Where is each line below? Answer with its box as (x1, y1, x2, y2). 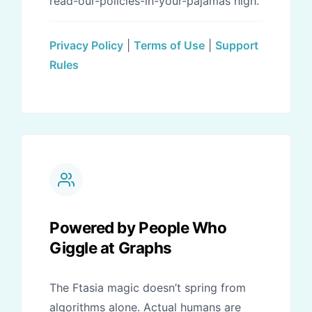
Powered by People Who (49, 218, 227, 237)
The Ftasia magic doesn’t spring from (49, 281, 246, 295)
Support (215, 38, 258, 53)
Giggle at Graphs (49, 238, 172, 258)
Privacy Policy (49, 38, 123, 53)
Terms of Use (134, 38, 205, 53)
